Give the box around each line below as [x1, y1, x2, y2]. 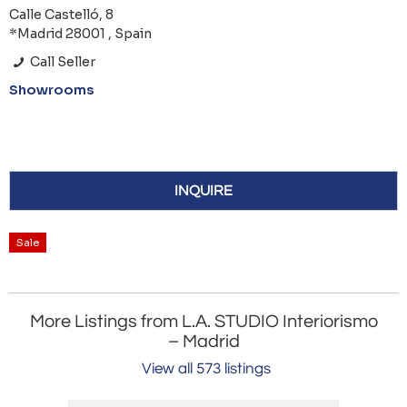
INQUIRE [174, 184, 233, 199]
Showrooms [9, 82, 94, 99]
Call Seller [27, 54, 96, 71]
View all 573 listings [141, 361, 271, 378]
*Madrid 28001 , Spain [9, 25, 152, 43]
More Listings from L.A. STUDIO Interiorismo [29, 313, 378, 332]
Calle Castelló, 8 [9, 6, 114, 24]
